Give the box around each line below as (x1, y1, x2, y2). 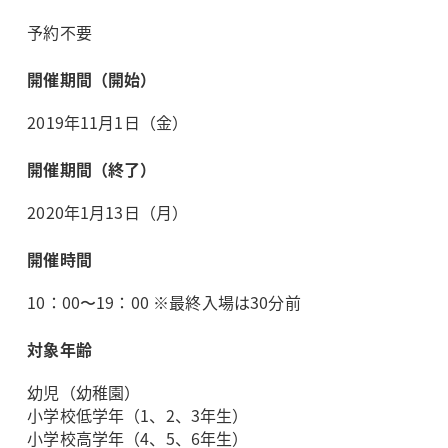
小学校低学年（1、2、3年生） (27, 403, 249, 428)
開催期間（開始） (27, 67, 157, 92)
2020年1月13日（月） (27, 200, 189, 225)
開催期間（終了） (27, 157, 157, 182)
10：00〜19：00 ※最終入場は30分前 (27, 290, 301, 315)
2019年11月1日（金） (27, 110, 189, 135)
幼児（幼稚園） (27, 380, 141, 405)
